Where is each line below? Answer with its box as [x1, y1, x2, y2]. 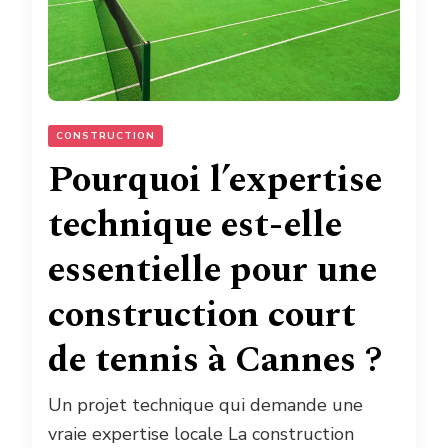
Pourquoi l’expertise [48, 153, 382, 209]
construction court [48, 288, 356, 344]
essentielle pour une [48, 243, 377, 299]
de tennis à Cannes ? [48, 333, 382, 389]
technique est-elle [48, 198, 342, 254]
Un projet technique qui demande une [48, 393, 363, 418]
